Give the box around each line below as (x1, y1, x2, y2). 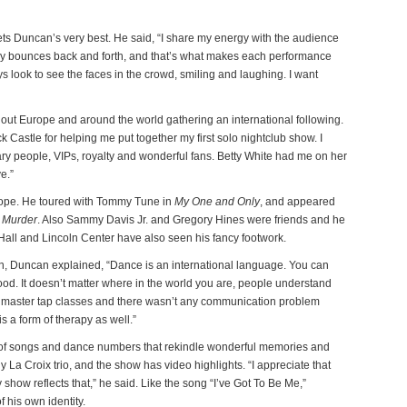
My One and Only (174, 195, 260, 208)
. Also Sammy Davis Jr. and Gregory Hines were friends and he (37, 213, 345, 226)
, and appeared (260, 195, 335, 208)
